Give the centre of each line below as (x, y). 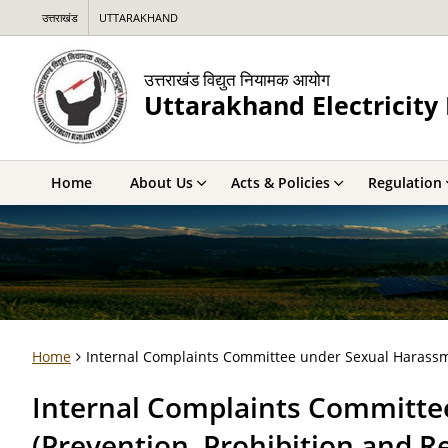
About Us (161, 182)
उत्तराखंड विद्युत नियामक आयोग (237, 79)
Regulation (405, 182)
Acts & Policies (280, 182)
